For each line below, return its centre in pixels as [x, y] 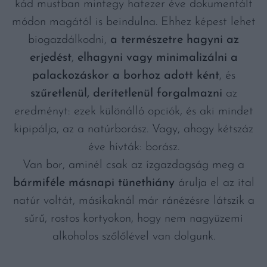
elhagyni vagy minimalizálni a [157, 58]
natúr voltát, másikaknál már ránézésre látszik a [133, 201]
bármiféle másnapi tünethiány [94, 183]
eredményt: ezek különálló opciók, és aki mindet [133, 111]
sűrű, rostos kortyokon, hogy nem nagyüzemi [133, 219]
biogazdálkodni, [69, 40]
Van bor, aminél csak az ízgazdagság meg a [133, 165]
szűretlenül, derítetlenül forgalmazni [126, 94]
